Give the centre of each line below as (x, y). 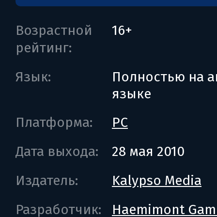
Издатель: (47, 180)
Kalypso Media (157, 180)
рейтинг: (44, 48)
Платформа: (54, 122)
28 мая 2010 (148, 151)
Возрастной (54, 30)
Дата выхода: (57, 151)
